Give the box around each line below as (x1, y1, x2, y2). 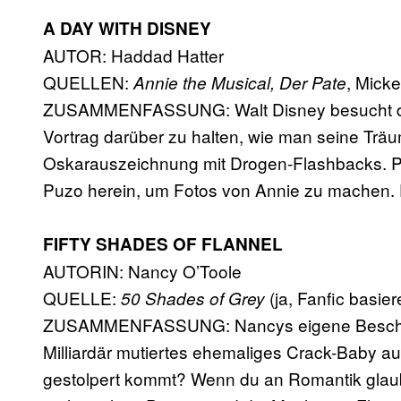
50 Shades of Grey (121, 286, 265, 311)
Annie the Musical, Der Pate (133, 71, 346, 95)
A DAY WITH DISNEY (43, 16, 211, 41)
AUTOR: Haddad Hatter (43, 43, 224, 68)
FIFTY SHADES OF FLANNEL (43, 232, 283, 257)
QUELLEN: (43, 70, 133, 95)
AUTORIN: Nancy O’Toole (43, 259, 242, 284)
